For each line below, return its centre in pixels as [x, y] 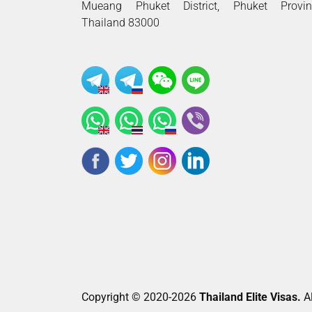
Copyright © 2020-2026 [140, 297]
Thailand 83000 [120, 23]
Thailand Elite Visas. [250, 297]
